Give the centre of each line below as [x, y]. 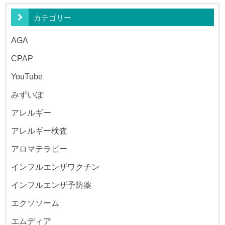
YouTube [27, 77]
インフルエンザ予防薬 [51, 185]
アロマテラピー [39, 149]
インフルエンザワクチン [55, 167]
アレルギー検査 [39, 131]
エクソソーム [35, 203]
